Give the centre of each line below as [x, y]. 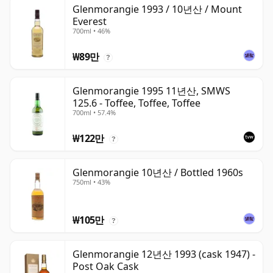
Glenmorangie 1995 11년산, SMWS [151, 91]
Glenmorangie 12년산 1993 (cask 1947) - [164, 254]
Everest [90, 22]
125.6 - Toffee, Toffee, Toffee [136, 103]
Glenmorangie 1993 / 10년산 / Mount [157, 9]
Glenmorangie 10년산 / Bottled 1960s [158, 173]
